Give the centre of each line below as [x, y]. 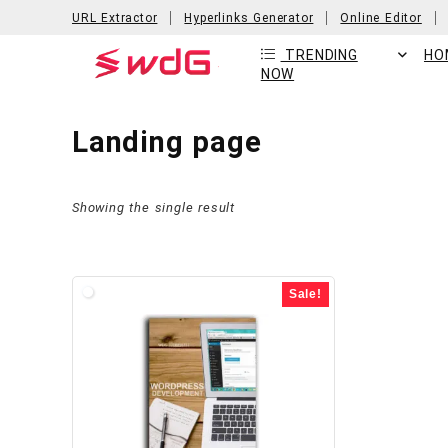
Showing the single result [153, 207]
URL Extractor [115, 17]
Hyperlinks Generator [249, 17]
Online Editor [381, 17]
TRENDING [319, 55]
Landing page [167, 142]
